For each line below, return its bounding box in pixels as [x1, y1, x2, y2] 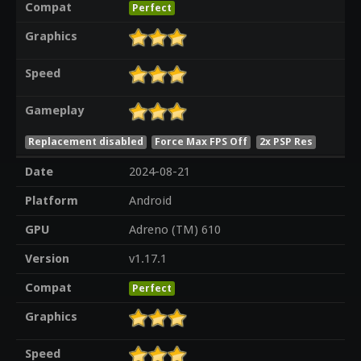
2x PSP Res [259, 135, 313, 147]
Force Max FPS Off [155, 135, 248, 147]
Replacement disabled [27, 135, 143, 147]
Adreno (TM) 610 [128, 222, 221, 238]
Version [24, 251, 69, 267]
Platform [24, 193, 78, 209]
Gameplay [24, 103, 84, 118]
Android [128, 193, 172, 209]
